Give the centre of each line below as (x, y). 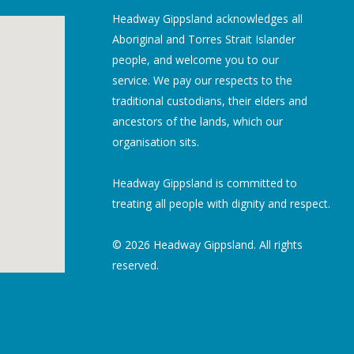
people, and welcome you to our (195, 59)
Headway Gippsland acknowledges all (207, 18)
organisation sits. (157, 141)
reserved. (135, 265)
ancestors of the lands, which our (197, 121)
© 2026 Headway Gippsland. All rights (207, 244)
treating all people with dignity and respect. (221, 203)
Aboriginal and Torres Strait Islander (203, 39)
